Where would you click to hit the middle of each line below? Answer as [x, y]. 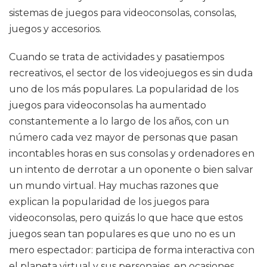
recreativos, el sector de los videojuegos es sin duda [131, 73]
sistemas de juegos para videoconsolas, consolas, [122, 13]
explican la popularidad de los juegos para [109, 202]
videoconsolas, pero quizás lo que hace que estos [126, 218]
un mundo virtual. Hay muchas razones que [114, 186]
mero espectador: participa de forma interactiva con [132, 250]
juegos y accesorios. [55, 29]
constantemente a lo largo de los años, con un [119, 121]
